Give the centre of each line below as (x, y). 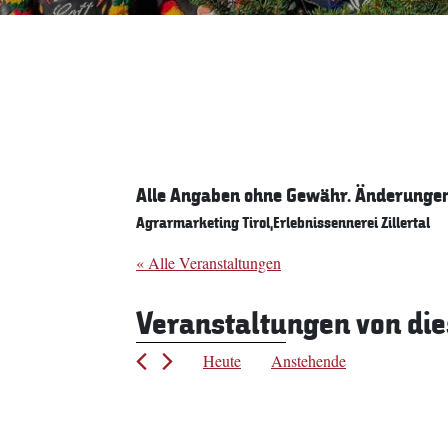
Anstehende (308, 360)
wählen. (295, 407)
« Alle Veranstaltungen (208, 262)
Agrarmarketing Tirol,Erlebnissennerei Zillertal (283, 223)
